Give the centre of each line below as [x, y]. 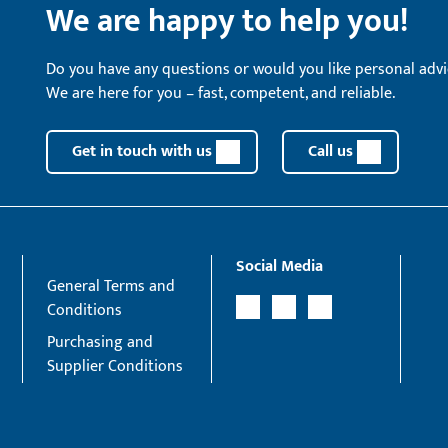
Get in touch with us [142, 151]
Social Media [279, 266]
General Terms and [111, 286]
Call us [330, 151]
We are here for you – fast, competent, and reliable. [220, 93]
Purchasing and [100, 342]
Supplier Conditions [115, 366]
